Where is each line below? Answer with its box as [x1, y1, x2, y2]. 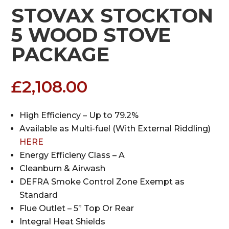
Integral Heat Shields [19, 217, 106, 227]
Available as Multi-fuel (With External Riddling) [19, 124, 211, 134]
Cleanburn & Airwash [19, 164, 106, 174]
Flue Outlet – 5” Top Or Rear [19, 203, 134, 214]
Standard [19, 190, 58, 200]
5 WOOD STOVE [11, 23, 171, 48]
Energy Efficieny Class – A [19, 150, 125, 161]
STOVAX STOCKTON [11, 4, 214, 28]
